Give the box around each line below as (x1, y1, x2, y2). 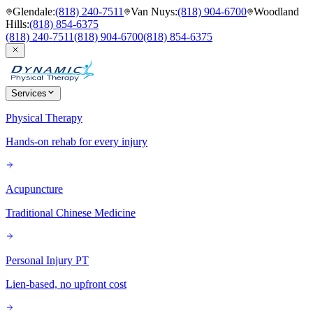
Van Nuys (131, 6, 175, 17)
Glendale (13, 6, 52, 17)
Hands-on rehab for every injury (6, 136, 147, 147)
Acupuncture (6, 183, 63, 195)
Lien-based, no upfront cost (6, 278, 126, 290)
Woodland (254, 6, 299, 17)
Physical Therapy (6, 112, 82, 124)
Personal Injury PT (6, 254, 89, 266)
